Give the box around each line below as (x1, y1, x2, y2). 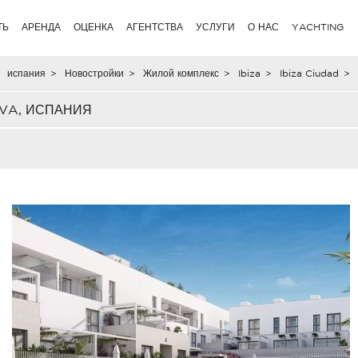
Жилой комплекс (142, 68, 219, 78)
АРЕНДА (22, 22, 62, 32)
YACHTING (292, 22, 344, 32)
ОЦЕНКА (74, 22, 114, 32)
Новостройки (64, 68, 124, 78)
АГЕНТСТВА (126, 22, 184, 32)
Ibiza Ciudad (279, 68, 339, 78)
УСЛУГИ (196, 22, 236, 32)
